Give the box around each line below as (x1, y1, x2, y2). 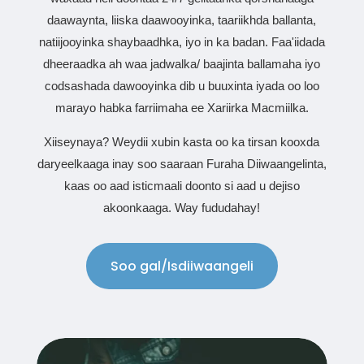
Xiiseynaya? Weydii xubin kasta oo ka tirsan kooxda (44, 134, 320, 149)
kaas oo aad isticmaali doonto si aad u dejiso (63, 178, 300, 193)
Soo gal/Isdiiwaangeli (110, 256, 253, 275)
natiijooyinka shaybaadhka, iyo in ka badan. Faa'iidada (38, 34, 325, 49)
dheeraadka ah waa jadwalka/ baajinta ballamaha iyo (43, 56, 321, 71)
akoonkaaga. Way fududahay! (103, 200, 261, 214)
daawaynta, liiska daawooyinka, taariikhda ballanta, (47, 12, 317, 27)
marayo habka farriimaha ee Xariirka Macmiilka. (54, 100, 309, 115)
